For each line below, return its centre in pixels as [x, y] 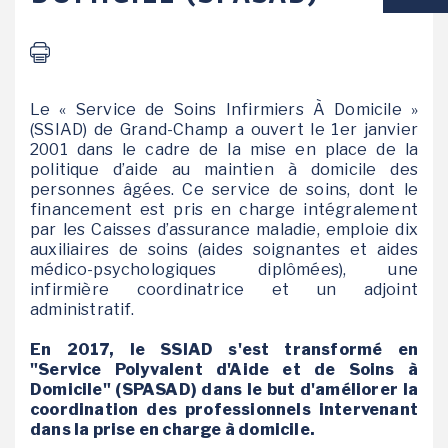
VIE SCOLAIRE [93, 38]
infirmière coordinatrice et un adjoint [224, 289]
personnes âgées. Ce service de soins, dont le [224, 189]
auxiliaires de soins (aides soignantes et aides [224, 249]
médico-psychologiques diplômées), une [224, 269]
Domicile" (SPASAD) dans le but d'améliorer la [224, 389]
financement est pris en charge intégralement [224, 209]
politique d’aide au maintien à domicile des [224, 169]
